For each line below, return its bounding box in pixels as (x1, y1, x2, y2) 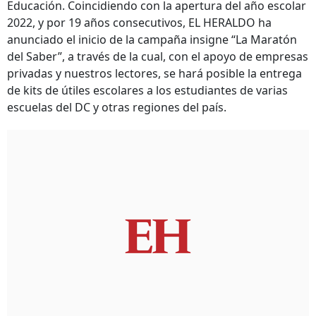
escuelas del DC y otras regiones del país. (7, 99, 226, 115)
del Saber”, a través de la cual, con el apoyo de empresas (7, 49, 308, 64)
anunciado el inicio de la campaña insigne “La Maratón (7, 32, 297, 47)
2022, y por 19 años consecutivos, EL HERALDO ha (7, 15, 272, 30)
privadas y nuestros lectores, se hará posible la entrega (7, 66, 302, 81)
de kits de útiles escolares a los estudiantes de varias (7, 83, 288, 98)
